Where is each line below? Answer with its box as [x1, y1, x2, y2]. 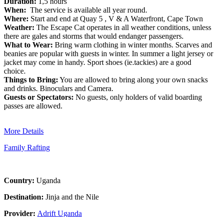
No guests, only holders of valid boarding [74, 93, 202, 101]
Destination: [4, 192, 46, 201]
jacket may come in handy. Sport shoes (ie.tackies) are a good [4, 58, 191, 66]
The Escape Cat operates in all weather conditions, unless [34, 23, 211, 31]
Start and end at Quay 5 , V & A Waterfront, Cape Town [29, 14, 203, 23]
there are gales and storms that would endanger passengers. [4, 31, 184, 40]
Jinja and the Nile [46, 192, 99, 201]
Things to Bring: [4, 75, 58, 84]
